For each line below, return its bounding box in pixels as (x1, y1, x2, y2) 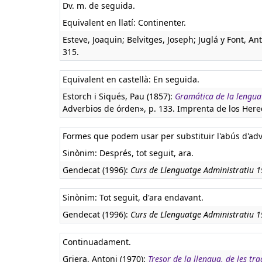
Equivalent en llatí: (63, 17, 138, 28)
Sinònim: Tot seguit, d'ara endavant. (63, 192, 204, 203)
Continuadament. (63, 236, 131, 247)
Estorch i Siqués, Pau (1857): (63, 91, 175, 102)
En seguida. (153, 74, 199, 85)
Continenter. (138, 17, 186, 28)
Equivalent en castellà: (63, 74, 153, 85)
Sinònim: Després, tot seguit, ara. (63, 147, 194, 158)
